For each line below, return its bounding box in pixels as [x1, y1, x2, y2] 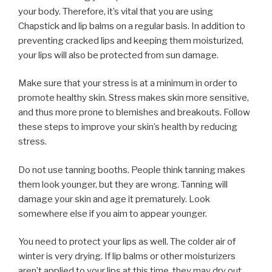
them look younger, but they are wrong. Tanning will [18, 178, 228, 190]
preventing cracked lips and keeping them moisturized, [18, 35, 243, 46]
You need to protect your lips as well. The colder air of [18, 236, 236, 248]
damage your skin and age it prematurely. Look [18, 193, 210, 205]
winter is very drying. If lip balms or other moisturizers [18, 251, 236, 262]
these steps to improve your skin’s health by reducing [18, 121, 237, 133]
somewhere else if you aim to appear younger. [18, 208, 207, 219]
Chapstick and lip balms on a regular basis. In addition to [18, 20, 245, 32]
